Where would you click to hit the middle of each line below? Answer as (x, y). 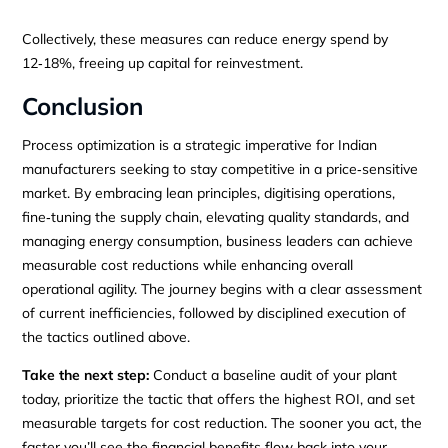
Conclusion (83, 105)
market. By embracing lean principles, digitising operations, (209, 192)
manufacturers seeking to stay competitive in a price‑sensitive (220, 168)
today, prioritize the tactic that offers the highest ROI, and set (219, 398)
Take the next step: (86, 374)
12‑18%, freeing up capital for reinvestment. (163, 62)
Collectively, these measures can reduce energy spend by (205, 38)
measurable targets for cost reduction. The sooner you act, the (222, 422)
